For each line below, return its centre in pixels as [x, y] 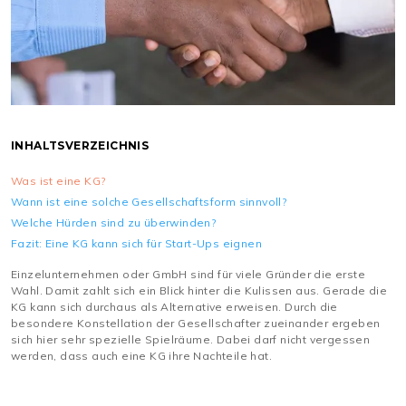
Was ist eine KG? [58, 180]
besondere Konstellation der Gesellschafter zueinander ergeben [196, 323]
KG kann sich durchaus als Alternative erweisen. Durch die [174, 306]
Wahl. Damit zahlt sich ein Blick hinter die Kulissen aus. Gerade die [199, 290]
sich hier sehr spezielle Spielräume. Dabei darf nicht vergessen [191, 339]
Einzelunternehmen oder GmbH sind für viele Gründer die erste [188, 274]
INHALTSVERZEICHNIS [80, 145]
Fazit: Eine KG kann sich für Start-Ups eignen [136, 243]
